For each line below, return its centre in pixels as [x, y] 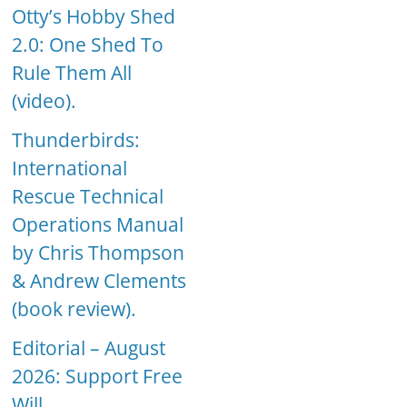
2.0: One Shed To [88, 45]
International [70, 169]
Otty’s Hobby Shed [94, 17]
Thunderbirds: [76, 140]
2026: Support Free [98, 377]
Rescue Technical [88, 197]
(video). [45, 101]
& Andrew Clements [99, 281]
